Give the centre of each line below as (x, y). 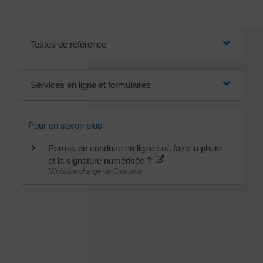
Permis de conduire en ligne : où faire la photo (135, 148)
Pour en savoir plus (65, 125)
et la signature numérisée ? (101, 160)
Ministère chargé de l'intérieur (95, 171)
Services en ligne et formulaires (90, 85)
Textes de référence (68, 44)
